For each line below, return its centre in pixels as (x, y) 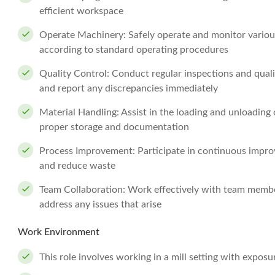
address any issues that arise (100, 204)
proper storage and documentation (114, 127)
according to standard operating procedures (134, 50)
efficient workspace (81, 11)
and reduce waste (77, 166)
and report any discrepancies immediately (129, 88)
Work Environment (59, 232)
